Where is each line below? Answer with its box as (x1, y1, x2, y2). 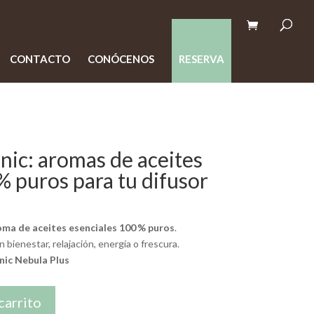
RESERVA (179, 53, 224, 65)
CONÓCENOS (88, 53, 154, 65)
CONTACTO (10, 53, 70, 65)
